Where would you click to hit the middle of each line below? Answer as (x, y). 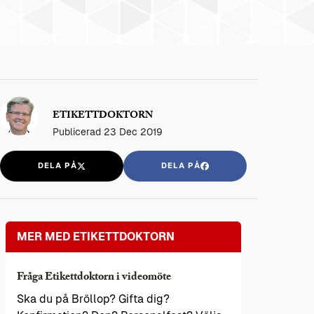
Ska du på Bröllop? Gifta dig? (93, 299)
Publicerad (78, 131)
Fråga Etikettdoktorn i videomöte (94, 278)
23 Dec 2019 (133, 131)
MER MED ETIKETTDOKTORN (96, 237)
